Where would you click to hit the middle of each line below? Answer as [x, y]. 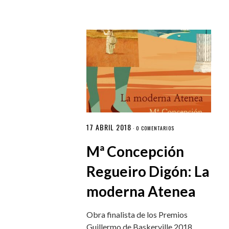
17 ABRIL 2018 [109, 127]
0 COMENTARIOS [155, 128]
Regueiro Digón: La [148, 171]
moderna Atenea [141, 191]
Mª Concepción [135, 152]
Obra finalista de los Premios [137, 215]
